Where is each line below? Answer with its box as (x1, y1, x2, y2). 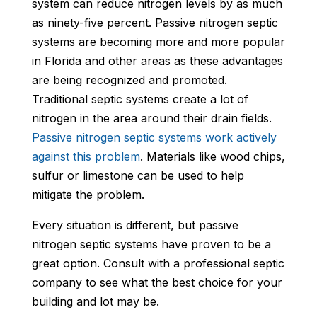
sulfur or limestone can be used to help (31, 168, 244, 183)
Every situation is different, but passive (31, 218, 238, 233)
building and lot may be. (31, 294, 159, 309)
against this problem (31, 149, 140, 164)
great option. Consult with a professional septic (31, 256, 284, 271)
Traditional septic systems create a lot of (31, 92, 248, 107)
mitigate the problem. (31, 188, 144, 202)
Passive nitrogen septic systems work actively (31, 130, 277, 145)
